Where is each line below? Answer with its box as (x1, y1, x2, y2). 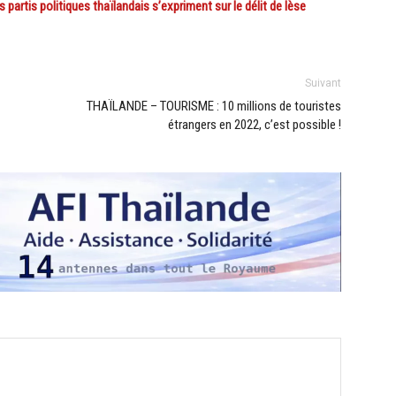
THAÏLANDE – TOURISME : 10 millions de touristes (87, 98, 341, 115)
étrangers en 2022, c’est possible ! (168, 117, 341, 133)
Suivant (305, 77, 341, 90)
